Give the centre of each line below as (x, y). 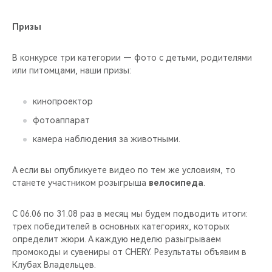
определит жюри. (50, 239)
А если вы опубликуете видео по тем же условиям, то (124, 170)
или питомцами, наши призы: (72, 70)
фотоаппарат (61, 120)
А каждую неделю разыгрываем (155, 239)
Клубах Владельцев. (54, 264)
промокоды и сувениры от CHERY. (83, 252)
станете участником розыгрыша (80, 182)
